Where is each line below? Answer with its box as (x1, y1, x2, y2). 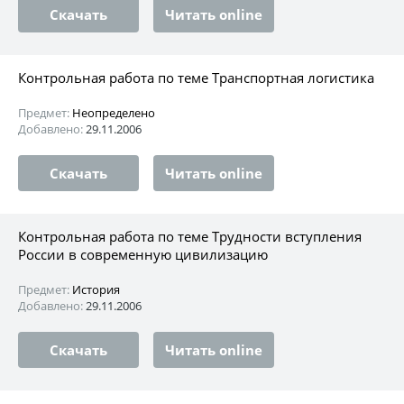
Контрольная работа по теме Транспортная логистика (18, 68, 374, 87)
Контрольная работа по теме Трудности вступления (18, 226, 362, 245)
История (72, 280, 120, 298)
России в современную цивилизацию (18, 244, 268, 263)
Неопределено (72, 104, 155, 121)
